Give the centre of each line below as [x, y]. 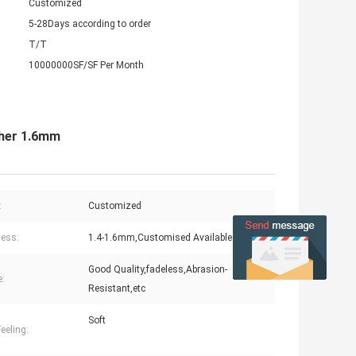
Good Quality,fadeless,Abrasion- [158, 270]
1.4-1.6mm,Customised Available [160, 238]
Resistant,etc [117, 289]
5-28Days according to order [90, 24]
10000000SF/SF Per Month [86, 66]
